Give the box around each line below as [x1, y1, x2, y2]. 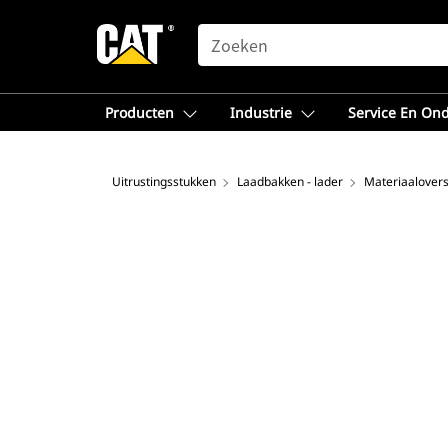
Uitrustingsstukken [112, 173, 216, 190]
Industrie [230, 103, 292, 122]
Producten [105, 103, 174, 122]
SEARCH [197, 25, 255, 41]
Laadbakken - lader [237, 173, 343, 190]
